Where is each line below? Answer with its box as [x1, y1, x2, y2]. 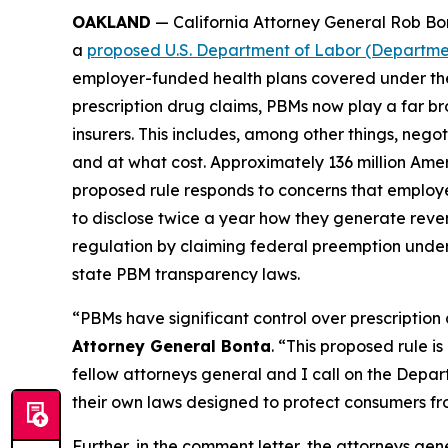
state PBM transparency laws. [72, 263, 300, 284]
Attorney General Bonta [72, 335, 271, 356]
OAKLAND [72, 11, 151, 32]
